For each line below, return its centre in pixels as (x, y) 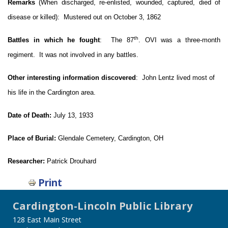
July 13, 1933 (72, 116)
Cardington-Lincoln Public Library (103, 206)
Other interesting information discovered (72, 78)
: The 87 (117, 40)
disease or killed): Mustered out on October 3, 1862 (84, 17)
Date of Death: (30, 116)
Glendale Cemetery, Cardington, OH (111, 138)
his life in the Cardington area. (52, 93)
